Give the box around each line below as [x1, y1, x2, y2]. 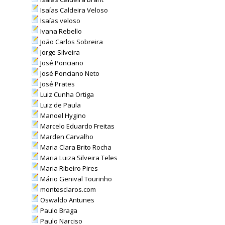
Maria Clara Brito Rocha [38, 143, 111, 152]
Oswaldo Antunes [38, 195, 94, 204]
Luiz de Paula [38, 100, 81, 109]
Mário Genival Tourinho [38, 174, 112, 183]
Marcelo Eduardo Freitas [38, 122, 115, 131]
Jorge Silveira [38, 48, 80, 57]
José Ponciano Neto [38, 69, 99, 78]
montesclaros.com [38, 185, 96, 194]
